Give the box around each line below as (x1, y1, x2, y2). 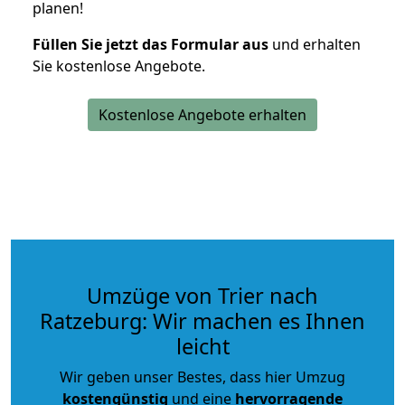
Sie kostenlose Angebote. (33, 55, 205, 76)
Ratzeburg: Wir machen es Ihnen (40, 306, 365, 335)
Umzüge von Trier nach (87, 280, 318, 310)
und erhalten (268, 33, 361, 54)
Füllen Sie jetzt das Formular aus (33, 33, 268, 54)
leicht (175, 331, 230, 361)
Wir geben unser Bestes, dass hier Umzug (60, 366, 345, 387)
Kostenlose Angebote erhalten (99, 104, 306, 125)
